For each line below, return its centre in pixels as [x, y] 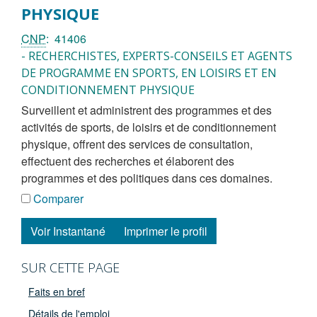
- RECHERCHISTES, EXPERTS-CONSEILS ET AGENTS [157, 56]
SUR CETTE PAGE [70, 267]
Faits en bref [57, 291]
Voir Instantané [68, 231]
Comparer [57, 198]
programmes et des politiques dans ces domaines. [147, 178]
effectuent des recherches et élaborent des [128, 161]
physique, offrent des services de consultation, [137, 144]
